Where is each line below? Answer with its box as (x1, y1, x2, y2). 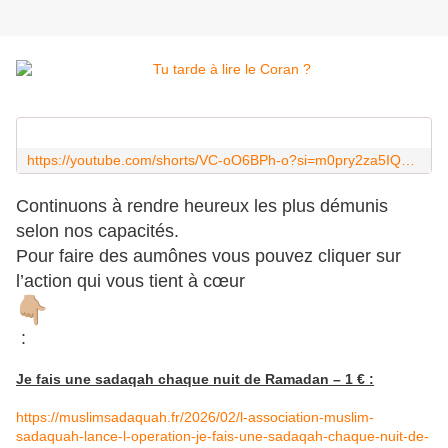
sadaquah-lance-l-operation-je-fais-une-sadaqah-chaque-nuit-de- (16, 428, 429, 445)
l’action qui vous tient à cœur (16, 271, 245, 292)
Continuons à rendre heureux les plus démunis (16, 196, 388, 217)
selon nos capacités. (16, 221, 179, 242)
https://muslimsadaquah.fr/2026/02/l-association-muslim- (16, 409, 374, 426)
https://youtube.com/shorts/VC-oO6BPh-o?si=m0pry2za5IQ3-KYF (401, 152, 415, 169)
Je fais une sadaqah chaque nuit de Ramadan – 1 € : (16, 371, 374, 388)
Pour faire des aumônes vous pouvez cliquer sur (16, 246, 401, 267)
